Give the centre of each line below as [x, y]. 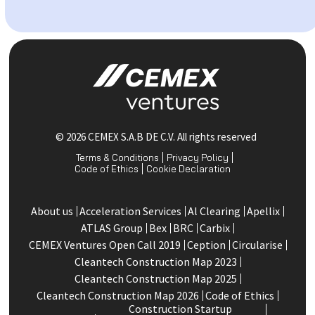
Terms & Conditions [117, 157]
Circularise [257, 244]
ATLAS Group [112, 227]
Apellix [263, 211]
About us [52, 211]
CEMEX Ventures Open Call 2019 [104, 244]
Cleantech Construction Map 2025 [155, 278]
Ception [206, 244]
